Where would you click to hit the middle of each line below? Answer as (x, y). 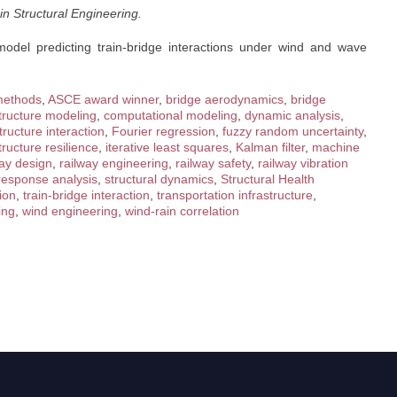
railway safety (213, 163)
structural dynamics (159, 179)
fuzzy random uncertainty (293, 131)
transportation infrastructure (235, 195)
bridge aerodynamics (225, 99)
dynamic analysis (292, 115)
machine (336, 147)
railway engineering (114, 163)
